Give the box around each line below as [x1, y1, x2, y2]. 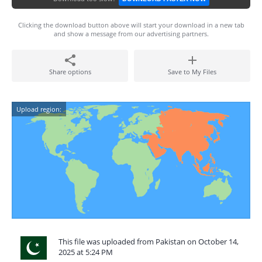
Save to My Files [168, 67, 216, 76]
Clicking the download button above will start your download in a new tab [18, 20, 244, 29]
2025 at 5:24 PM [58, 247, 113, 257]
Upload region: [16, 105, 61, 113]
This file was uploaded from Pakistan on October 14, [58, 236, 239, 247]
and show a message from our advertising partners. [53, 29, 209, 38]
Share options [49, 67, 91, 76]
